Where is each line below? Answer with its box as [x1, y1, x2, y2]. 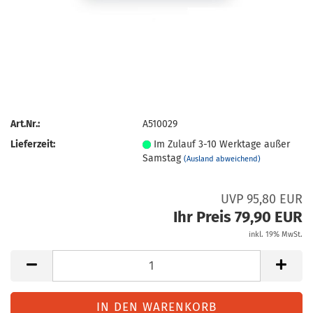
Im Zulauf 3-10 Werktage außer [154, 138, 291, 150]
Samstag [143, 152, 184, 164]
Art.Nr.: [10, 117, 40, 130]
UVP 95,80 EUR [221, 191, 303, 207]
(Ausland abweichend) [184, 154, 261, 163]
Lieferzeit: [10, 138, 55, 150]
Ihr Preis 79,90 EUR [173, 208, 303, 226]
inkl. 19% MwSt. [249, 230, 303, 239]
